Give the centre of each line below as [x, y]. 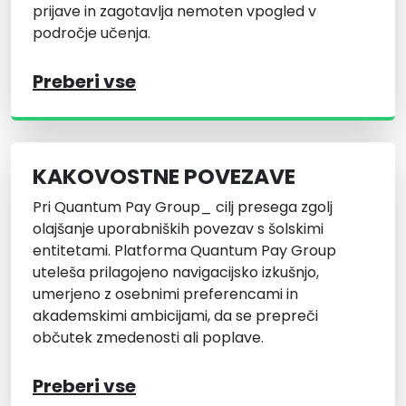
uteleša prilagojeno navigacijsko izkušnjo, [176, 273]
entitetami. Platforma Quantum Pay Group [184, 251]
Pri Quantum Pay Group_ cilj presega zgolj [183, 208]
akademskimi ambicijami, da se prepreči [175, 316]
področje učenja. [92, 34]
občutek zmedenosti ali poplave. [148, 338]
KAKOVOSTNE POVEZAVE [164, 177]
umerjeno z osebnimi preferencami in [165, 295]
